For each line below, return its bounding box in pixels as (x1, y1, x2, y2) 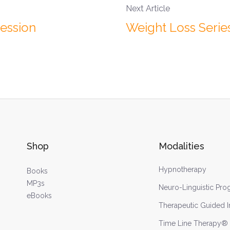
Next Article (125, 4, 170, 14)
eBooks (26, 191, 52, 200)
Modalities (159, 141, 205, 152)
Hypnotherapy (159, 165, 207, 174)
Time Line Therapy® (159, 219, 228, 228)
